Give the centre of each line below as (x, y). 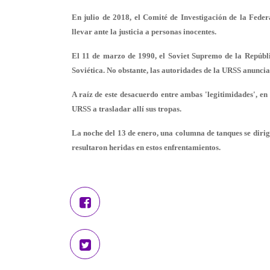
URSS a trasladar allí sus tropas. (127, 109)
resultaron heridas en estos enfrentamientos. (146, 147)
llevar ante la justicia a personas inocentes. (144, 32)
